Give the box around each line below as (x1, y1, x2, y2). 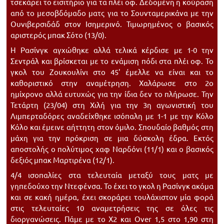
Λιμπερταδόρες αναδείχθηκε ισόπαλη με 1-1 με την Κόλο (10, 111, 213, 120)
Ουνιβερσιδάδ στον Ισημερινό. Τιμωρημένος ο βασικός (10, 19, 213, 28)
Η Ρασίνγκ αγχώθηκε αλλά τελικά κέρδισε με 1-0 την (10, 45, 213, 54)
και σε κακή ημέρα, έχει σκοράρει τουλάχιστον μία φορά (10, 192, 213, 201)
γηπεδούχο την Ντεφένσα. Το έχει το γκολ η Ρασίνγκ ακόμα (10, 181, 213, 190)
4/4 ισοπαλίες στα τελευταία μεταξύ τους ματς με (10, 170, 213, 179)
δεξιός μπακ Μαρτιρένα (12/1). (10, 155, 114, 164)
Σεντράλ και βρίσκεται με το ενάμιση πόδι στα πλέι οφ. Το (10, 56, 213, 65)
